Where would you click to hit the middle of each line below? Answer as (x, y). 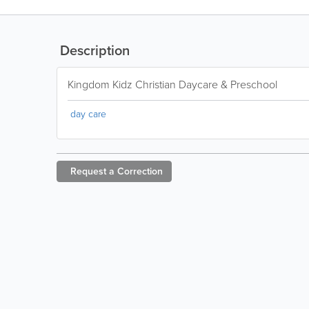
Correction (140, 171)
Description (93, 50)
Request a (92, 171)
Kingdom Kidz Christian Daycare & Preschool (172, 84)
